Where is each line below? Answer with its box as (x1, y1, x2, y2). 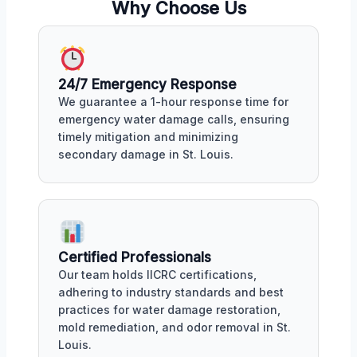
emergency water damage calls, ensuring (58, 112, 289, 126)
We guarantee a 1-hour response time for (58, 94, 288, 108)
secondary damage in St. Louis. (58, 147, 233, 161)
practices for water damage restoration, (58, 303, 280, 317)
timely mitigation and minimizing (58, 129, 238, 143)
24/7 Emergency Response (58, 76, 237, 92)
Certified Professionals (58, 249, 211, 266)
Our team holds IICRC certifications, (58, 268, 257, 282)
